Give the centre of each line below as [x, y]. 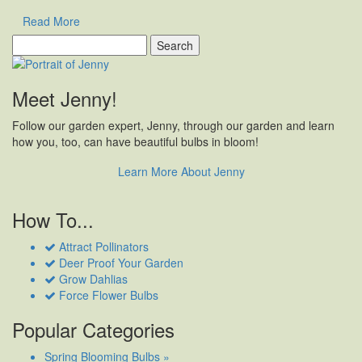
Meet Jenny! [65, 99]
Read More [51, 21]
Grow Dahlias [92, 279]
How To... [53, 220]
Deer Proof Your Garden [120, 263]
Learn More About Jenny [181, 172]
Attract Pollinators [102, 247]
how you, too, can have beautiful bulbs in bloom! [135, 142]
